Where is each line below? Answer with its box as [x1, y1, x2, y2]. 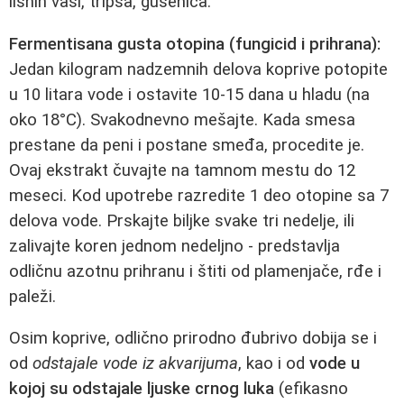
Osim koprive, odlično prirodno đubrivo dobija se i [9, 328, 377, 349]
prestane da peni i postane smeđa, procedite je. [9, 134, 364, 155]
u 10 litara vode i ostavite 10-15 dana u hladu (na [9, 84, 370, 105]
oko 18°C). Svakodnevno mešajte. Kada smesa [9, 109, 355, 130]
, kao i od [238, 353, 309, 374]
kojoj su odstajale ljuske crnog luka [9, 379, 274, 399]
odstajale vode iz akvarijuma [32, 353, 238, 374]
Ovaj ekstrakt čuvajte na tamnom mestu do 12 [9, 160, 355, 180]
